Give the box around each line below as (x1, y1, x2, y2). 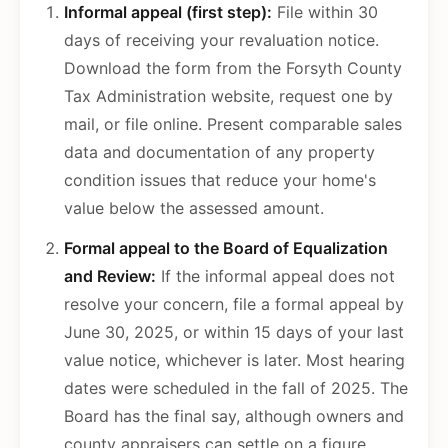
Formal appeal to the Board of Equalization (64, 238, 388, 259)
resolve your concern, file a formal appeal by (64, 294, 404, 315)
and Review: (64, 266, 156, 287)
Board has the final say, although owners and (64, 406, 404, 427)
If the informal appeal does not (156, 266, 395, 287)
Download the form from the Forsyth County (64, 58, 402, 79)
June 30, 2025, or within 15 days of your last (64, 322, 404, 343)
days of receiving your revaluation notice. (64, 30, 379, 51)
